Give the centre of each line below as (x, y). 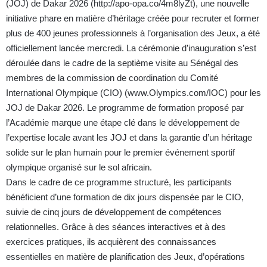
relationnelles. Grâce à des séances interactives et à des (116, 227)
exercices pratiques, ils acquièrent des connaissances (111, 242)
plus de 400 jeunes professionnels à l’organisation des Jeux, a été (133, 33)
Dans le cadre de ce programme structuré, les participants (119, 182)
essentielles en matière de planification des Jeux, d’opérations (125, 257)
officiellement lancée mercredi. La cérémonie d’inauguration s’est (131, 48)
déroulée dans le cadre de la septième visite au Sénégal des (122, 63)
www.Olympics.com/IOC (176, 93)
